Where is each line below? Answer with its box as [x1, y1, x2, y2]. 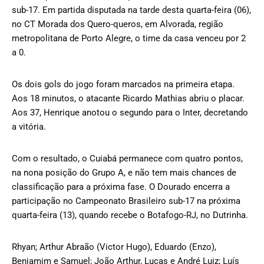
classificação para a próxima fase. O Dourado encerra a [12, 181, 230, 192]
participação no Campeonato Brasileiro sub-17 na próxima [12, 195, 240, 206]
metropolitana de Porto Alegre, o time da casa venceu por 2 [12, 32, 246, 44]
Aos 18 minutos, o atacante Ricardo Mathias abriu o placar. [12, 93, 245, 104]
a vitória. [12, 121, 46, 132]
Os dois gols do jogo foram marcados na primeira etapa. [12, 78, 235, 90]
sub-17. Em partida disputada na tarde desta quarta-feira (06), [12, 4, 251, 15]
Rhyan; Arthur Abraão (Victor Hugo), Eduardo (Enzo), [12, 241, 216, 252]
